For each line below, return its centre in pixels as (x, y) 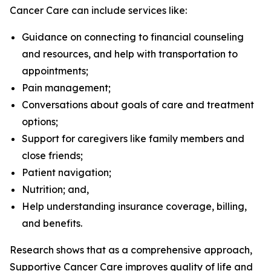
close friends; (52, 155)
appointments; (55, 71)
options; (40, 122)
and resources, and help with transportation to (130, 54)
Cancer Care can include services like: (98, 10)
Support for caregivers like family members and (133, 139)
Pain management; (66, 88)
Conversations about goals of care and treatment (138, 105)
